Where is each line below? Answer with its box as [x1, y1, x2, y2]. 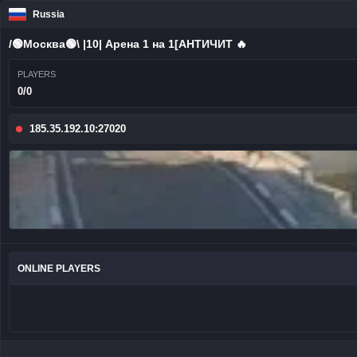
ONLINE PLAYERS [18, 263, 100, 274]
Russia [33, 9, 65, 20]
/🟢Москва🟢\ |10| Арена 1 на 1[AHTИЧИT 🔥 [9, 37, 247, 50]
